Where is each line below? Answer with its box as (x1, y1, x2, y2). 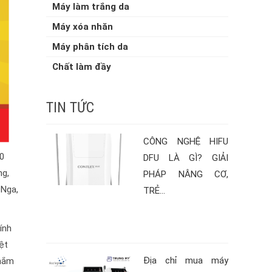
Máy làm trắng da (52, 1, 129, 12)
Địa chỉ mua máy (143, 255, 228, 266)
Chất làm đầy (52, 61, 111, 72)
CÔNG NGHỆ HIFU (143, 136, 228, 147)
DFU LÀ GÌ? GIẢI (143, 152, 228, 163)
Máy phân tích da (52, 41, 128, 52)
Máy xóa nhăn (52, 21, 113, 32)
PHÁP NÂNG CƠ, (143, 169, 228, 180)
